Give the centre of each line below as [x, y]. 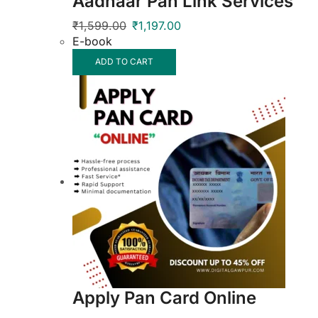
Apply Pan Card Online [164, 298]
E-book [92, 42]
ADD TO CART [124, 61]
